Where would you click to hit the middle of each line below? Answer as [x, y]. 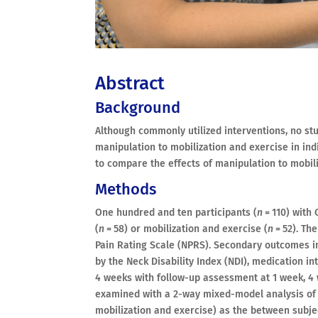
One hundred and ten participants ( [176, 212]
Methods [126, 189]
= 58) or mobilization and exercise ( [186, 229]
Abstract [130, 83]
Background [138, 107]
